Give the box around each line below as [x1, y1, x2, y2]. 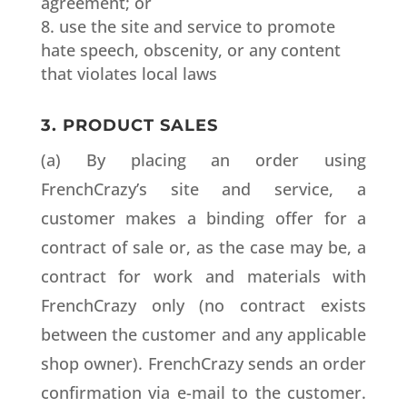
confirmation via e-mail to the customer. [40, 382, 367, 403]
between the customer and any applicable [40, 323, 367, 345]
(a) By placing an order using [40, 149, 367, 171]
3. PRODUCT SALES [40, 115, 218, 135]
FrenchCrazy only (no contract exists [40, 294, 367, 316]
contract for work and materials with [40, 265, 367, 287]
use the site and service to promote [58, 15, 335, 37]
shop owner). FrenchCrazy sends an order [40, 352, 367, 374]
